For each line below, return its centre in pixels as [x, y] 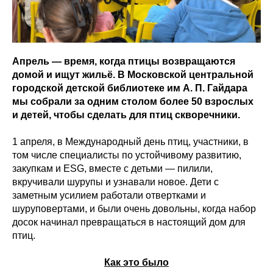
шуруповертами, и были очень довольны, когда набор [134, 209]
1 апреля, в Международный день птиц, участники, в [130, 142]
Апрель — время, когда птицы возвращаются [124, 62]
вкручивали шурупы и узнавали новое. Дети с [115, 182]
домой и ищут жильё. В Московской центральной [133, 75]
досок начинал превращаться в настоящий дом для [129, 222]
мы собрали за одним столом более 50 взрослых [133, 102]
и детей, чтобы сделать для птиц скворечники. [126, 115]
